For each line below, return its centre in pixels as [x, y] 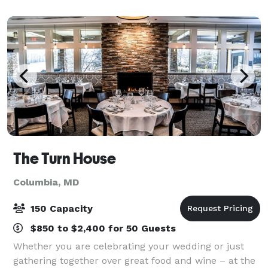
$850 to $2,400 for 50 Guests [102, 228]
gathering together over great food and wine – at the [134, 260]
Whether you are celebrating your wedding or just [129, 246]
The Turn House [65, 158]
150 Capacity [60, 208]
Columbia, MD [46, 182]
